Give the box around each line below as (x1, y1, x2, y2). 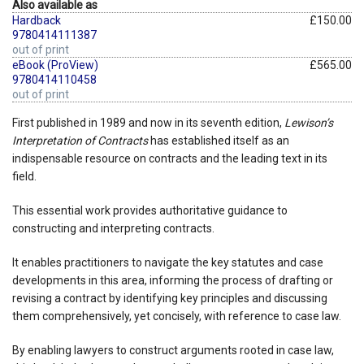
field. (12, 169, 37, 183)
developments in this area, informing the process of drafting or (12, 273, 333, 287)
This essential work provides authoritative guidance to (12, 203, 288, 217)
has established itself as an (148, 133, 289, 147)
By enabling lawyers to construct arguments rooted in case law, (12, 343, 334, 357)
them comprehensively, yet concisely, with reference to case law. (12, 309, 341, 323)
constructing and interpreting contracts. (12, 221, 214, 235)
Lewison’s (284, 115, 333, 129)
